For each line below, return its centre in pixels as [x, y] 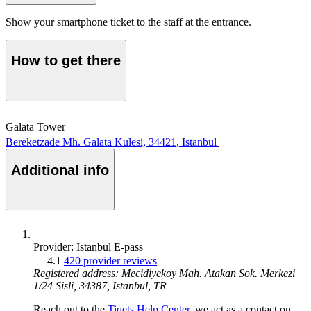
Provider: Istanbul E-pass [88, 247]
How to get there [66, 61]
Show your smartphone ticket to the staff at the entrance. [128, 22]
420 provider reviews [110, 261]
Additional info [60, 170]
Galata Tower [35, 127]
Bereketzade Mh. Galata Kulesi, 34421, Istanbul [111, 142]
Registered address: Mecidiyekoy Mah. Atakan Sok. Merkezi [164, 274]
